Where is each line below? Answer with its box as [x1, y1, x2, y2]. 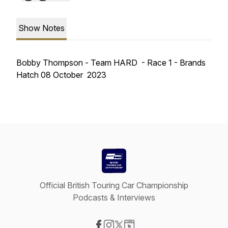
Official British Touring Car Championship [40, 180, 188, 190]
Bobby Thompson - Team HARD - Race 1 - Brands [16, 58, 206, 68]
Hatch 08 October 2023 [16, 70, 106, 80]
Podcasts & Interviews [73, 192, 155, 203]
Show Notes [18, 23, 65, 33]
